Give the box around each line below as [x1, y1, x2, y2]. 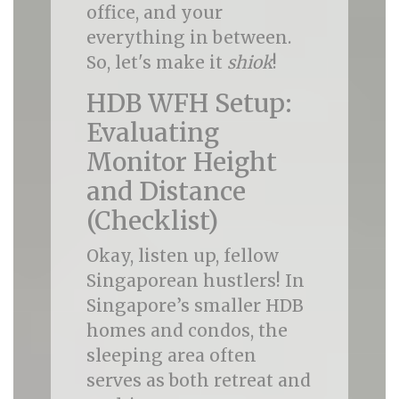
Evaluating [85, 117, 219, 149]
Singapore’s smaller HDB [85, 295, 304, 316]
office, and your [85, 2, 223, 23]
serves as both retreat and [85, 370, 311, 391]
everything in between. [85, 27, 291, 48]
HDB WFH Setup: [85, 87, 292, 119]
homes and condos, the [85, 320, 288, 341]
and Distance [85, 175, 246, 208]
